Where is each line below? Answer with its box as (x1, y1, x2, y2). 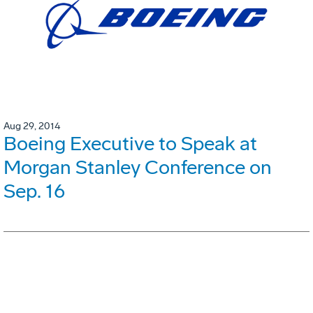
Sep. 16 (3, 180, 65, 203)
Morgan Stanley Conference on (3, 156, 272, 180)
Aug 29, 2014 (3, 120, 60, 133)
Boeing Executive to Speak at (3, 132, 257, 156)
